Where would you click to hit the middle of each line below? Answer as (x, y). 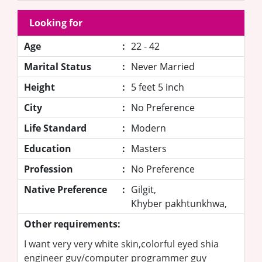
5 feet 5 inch (158, 87)
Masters (149, 148)
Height (39, 87)
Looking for (56, 23)
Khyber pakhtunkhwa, (179, 203)
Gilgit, (144, 189)
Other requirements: (72, 224)
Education (48, 148)
